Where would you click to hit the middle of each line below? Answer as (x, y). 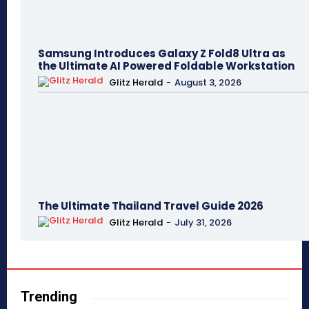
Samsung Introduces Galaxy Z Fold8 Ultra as (162, 54)
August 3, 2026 (208, 82)
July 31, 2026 (203, 222)
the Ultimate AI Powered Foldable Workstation (166, 66)
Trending (49, 297)
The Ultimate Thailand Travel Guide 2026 (151, 206)
